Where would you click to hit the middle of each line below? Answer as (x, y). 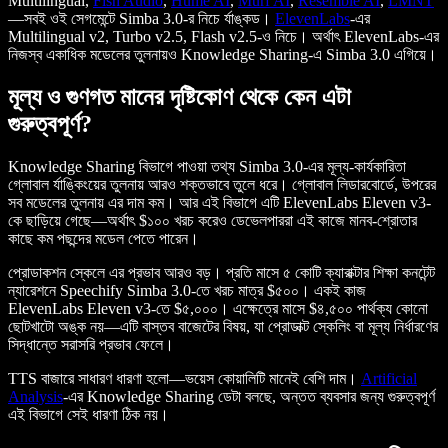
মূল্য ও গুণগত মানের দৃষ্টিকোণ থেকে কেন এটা (179, 96)
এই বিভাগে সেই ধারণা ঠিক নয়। (88, 414)
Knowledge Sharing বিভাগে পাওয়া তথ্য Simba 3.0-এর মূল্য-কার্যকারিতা (207, 166)
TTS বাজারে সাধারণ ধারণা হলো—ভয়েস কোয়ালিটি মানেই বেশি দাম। (184, 378)
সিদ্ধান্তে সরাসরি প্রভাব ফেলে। (91, 344)
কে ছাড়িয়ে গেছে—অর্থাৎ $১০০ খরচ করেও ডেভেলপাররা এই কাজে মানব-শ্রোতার (212, 220)
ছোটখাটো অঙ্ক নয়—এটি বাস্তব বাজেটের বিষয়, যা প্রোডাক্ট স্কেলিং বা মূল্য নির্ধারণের (223, 326)
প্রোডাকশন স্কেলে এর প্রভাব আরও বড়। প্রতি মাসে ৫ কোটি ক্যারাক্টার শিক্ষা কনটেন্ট (221, 272)
